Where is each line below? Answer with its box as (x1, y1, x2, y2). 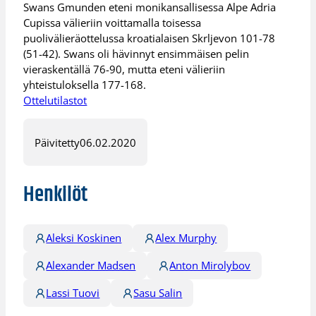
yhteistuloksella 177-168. (23, 78, 147, 92)
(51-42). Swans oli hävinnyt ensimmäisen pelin (23, 47, 250, 61)
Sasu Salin (133, 285, 183, 300)
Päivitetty (35, 135, 80, 150)
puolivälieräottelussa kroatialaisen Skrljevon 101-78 (23, 31, 276, 46)
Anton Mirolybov (169, 257, 251, 272)
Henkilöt (23, 178, 87, 212)
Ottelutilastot (23, 93, 87, 108)
